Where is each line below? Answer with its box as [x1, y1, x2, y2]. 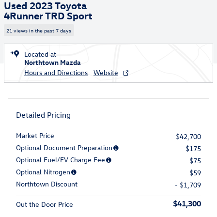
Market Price [16, 130, 54, 140]
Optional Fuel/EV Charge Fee [16, 155, 105, 164]
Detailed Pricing [16, 109, 71, 120]
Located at [24, 49, 56, 59]
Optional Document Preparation [16, 142, 112, 152]
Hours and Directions [24, 67, 88, 77]
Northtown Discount [16, 179, 77, 188]
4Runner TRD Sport [4, 9, 93, 21]
